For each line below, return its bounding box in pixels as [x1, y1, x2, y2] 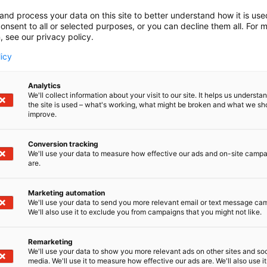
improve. [28, 110, 57, 119]
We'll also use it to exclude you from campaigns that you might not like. [28, 207, 262, 216]
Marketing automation [28, 188, 105, 197]
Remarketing [28, 237, 73, 246]
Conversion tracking [28, 139, 98, 148]
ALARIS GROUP [143, 101, 246, 119]
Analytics [28, 81, 61, 90]
